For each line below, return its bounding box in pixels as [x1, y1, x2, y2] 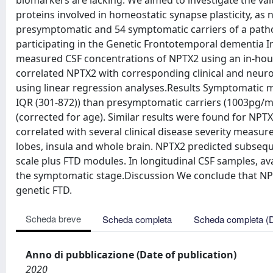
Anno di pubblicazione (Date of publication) [26, 248, 236, 261]
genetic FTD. [16, 183, 72, 197]
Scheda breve [26, 212, 81, 225]
